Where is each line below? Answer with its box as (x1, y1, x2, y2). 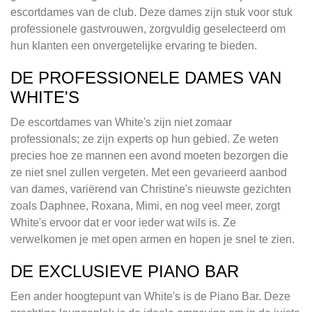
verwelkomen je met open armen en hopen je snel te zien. (10, 233, 295, 246)
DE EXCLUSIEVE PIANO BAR (10, 262, 239, 281)
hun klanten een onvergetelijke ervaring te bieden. (10, 40, 257, 52)
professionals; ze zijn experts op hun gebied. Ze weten (10, 133, 279, 146)
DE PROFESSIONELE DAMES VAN (10, 68, 281, 88)
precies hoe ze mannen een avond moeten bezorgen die (10, 150, 288, 162)
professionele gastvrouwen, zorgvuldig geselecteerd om (10, 23, 286, 36)
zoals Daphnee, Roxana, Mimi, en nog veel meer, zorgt (10, 200, 280, 212)
